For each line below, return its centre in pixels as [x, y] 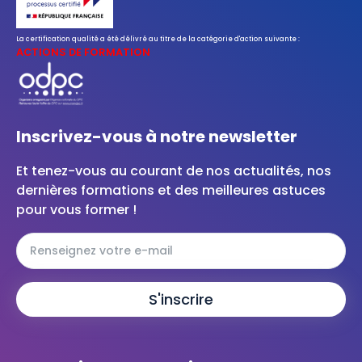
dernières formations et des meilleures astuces [171, 190]
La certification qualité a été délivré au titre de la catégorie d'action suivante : [158, 39]
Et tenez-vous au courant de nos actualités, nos [174, 170]
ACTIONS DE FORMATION [83, 52]
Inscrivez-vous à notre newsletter [157, 136]
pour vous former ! [76, 209]
